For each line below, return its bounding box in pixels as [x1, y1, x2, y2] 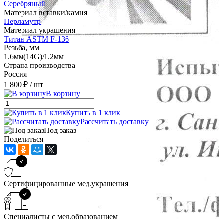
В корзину [46, 89, 80, 98]
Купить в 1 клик [66, 109, 120, 117]
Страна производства [4, 61, 75, 70]
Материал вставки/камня [4, 8, 87, 17]
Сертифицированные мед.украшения [4, 179, 128, 188]
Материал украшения [4, 26, 75, 35]
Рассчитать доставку [80, 117, 149, 126]
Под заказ [44, 126, 76, 135]
